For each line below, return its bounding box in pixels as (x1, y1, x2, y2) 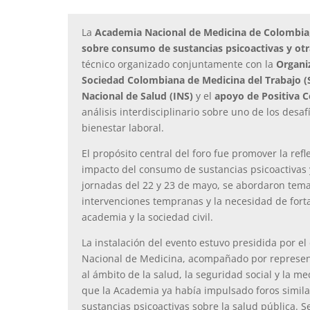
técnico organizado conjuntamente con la (82, 57, 276, 71)
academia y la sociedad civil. (82, 210, 213, 224)
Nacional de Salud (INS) (82, 89, 193, 102)
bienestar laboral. (82, 121, 164, 134)
